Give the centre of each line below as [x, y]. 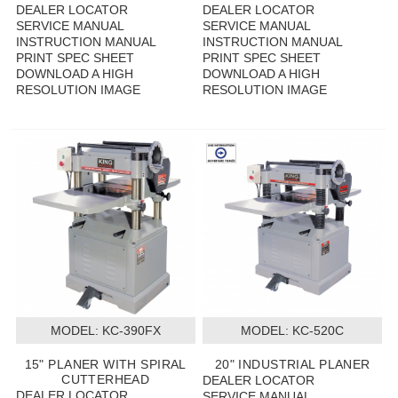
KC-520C [317, 330]
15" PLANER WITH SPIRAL [105, 364]
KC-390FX [129, 330]
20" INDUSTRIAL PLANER [292, 364]
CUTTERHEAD [106, 379]
